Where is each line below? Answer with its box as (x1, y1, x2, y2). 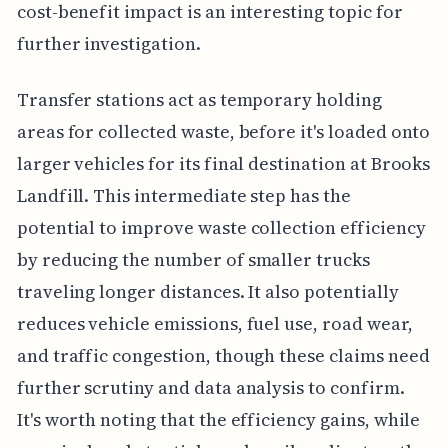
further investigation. (16, 30, 201, 56)
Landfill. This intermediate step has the (16, 182, 351, 208)
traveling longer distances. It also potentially (16, 278, 399, 304)
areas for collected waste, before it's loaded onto (16, 118, 431, 144)
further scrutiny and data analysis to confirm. (16, 374, 405, 400)
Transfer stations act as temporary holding (16, 86, 382, 112)
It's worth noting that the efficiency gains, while (16, 406, 421, 432)
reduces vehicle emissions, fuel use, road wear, (16, 310, 413, 336)
